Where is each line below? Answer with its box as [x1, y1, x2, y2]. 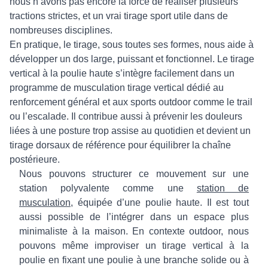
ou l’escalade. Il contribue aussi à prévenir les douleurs [10, 111, 242, 121]
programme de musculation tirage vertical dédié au [10, 83, 224, 93]
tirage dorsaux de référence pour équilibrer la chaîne [10, 140, 231, 150]
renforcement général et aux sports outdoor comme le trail [10, 97, 252, 107]
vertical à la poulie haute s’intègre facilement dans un [10, 68, 234, 78]
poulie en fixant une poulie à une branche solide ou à [19, 255, 249, 265]
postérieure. [10, 154, 60, 165]
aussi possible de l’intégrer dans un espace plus [19, 212, 249, 222]
